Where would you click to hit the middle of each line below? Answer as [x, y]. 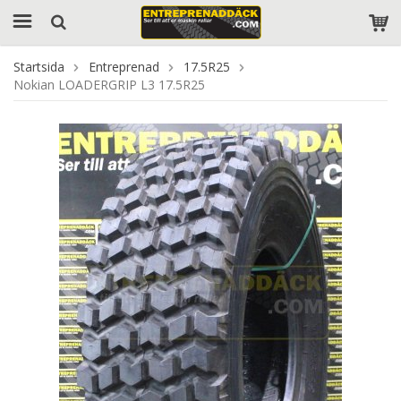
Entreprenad [124, 67]
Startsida [39, 67]
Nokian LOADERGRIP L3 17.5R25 [109, 85]
